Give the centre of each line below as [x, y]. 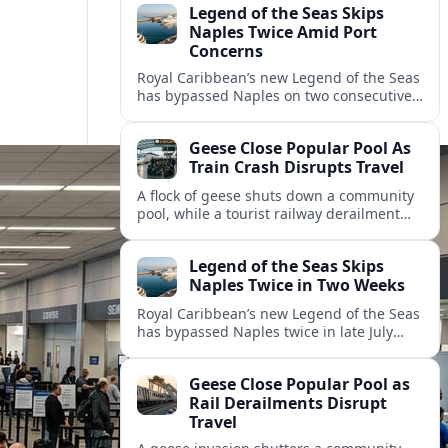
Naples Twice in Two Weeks [297, 285]
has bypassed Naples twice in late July [265, 332]
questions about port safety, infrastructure [280, 132]
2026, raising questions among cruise [263, 350]
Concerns [226, 51]
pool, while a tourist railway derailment [268, 214]
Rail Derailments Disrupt [288, 403]
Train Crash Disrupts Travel [296, 167]
